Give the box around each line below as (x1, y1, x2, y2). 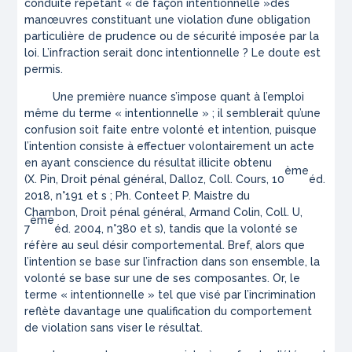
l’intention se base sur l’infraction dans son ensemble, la (24, 255, 321, 269)
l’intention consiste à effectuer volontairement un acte (24, 140, 315, 153)
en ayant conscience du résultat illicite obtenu (24, 156, 273, 170)
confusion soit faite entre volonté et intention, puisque (24, 123, 317, 137)
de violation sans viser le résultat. (24, 321, 203, 335)
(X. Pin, (24, 173, 62, 186)
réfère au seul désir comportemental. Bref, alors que (24, 239, 306, 252)
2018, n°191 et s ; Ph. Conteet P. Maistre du (24, 189, 251, 203)
